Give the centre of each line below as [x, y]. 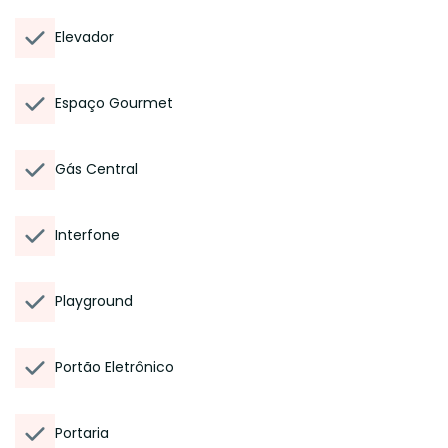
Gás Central [96, 169]
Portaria [82, 433]
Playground [94, 301]
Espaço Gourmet [114, 103]
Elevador [84, 37]
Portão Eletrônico [114, 367]
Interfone [87, 235]
